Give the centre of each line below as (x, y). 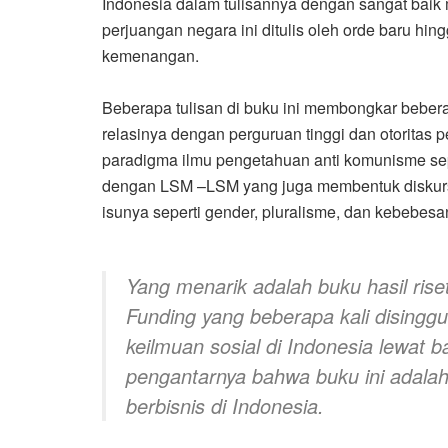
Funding (161, 316)
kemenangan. (150, 56)
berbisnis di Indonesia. (225, 406)
